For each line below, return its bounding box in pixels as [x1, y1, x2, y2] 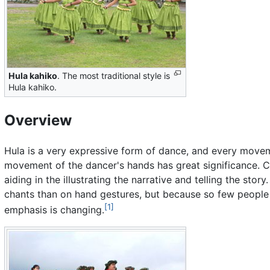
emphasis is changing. [4, 204, 104, 216]
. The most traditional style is [57, 71, 170, 81]
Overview [4, 111, 72, 130]
